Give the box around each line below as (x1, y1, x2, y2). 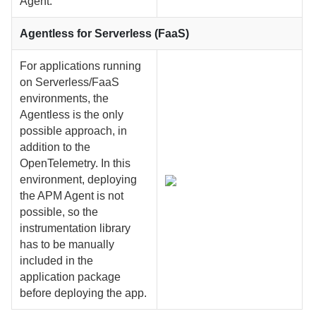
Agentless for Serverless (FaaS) (20, 27, 190, 39)
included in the (20, 254, 94, 267)
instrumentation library (20, 221, 131, 234)
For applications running (20, 59, 142, 72)
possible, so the (20, 205, 99, 218)
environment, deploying (20, 173, 138, 186)
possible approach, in (20, 124, 128, 137)
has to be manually (20, 238, 115, 250)
